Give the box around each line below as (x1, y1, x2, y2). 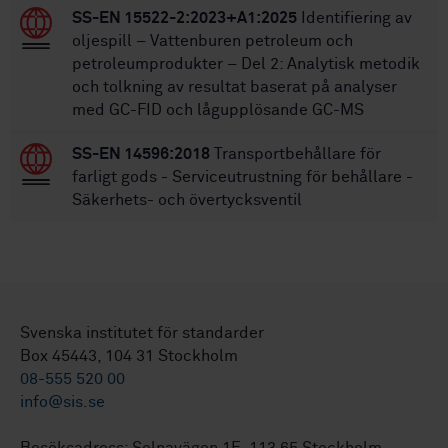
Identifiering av (297, 9, 412, 26)
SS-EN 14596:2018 (72, 145, 210, 162)
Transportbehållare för (210, 145, 381, 162)
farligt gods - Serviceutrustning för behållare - (72, 168, 413, 185)
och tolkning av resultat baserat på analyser (72, 78, 397, 95)
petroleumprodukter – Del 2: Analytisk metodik (72, 55, 420, 72)
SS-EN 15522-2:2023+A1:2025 (72, 9, 297, 26)
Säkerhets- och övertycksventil (72, 191, 302, 208)
